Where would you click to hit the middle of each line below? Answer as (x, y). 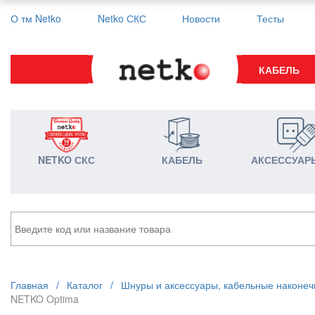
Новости (201, 18)
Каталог (85, 285)
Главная (30, 285)
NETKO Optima (45, 299)
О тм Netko (36, 18)
